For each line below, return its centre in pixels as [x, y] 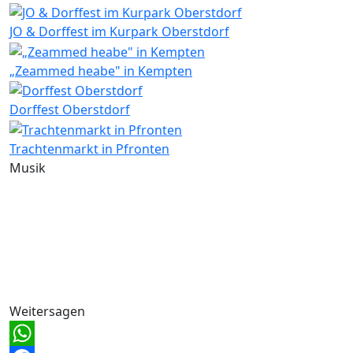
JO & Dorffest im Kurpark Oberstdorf [119, 31]
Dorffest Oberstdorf [70, 110]
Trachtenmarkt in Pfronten [89, 149]
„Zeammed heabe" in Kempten [101, 71]
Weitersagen [47, 312]
